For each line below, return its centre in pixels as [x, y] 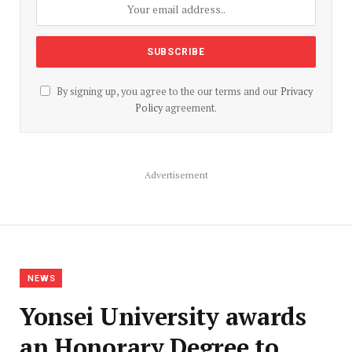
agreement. [190, 108]
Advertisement [176, 175]
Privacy [296, 92]
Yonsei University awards [163, 317]
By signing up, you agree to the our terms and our [167, 92]
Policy [149, 108]
